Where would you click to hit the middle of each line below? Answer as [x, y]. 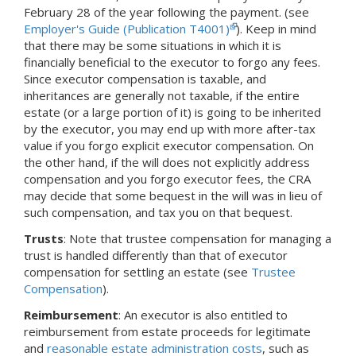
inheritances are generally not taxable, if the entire [162, 96]
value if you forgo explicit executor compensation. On [169, 146]
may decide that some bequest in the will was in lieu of [173, 196]
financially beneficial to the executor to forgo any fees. [172, 62]
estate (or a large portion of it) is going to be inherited [172, 112]
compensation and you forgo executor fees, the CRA [167, 179]
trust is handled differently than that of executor [156, 255]
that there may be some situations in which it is [153, 46]
